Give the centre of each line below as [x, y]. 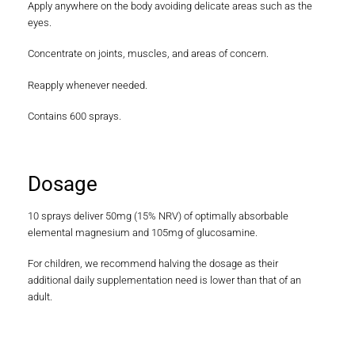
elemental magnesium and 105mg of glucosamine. [143, 232]
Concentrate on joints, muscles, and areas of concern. [148, 54]
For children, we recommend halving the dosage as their [153, 263]
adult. [40, 296]
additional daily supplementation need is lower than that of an [164, 280]
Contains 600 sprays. [74, 116]
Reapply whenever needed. [88, 85]
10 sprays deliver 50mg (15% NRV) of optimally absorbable [158, 216]
